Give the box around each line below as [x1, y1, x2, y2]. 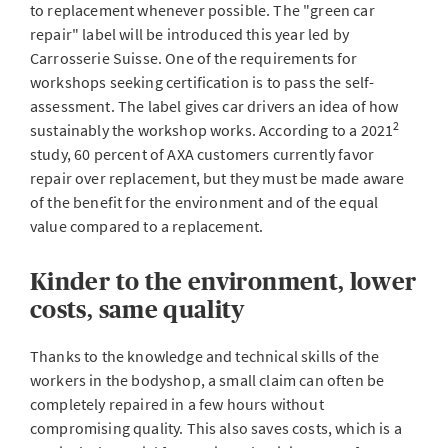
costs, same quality [30, 296, 245, 323]
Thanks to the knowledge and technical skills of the [30, 346, 380, 366]
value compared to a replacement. [30, 216, 264, 236]
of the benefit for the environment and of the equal [30, 192, 379, 212]
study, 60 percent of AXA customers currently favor [30, 144, 375, 164]
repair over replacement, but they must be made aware [30, 168, 405, 188]
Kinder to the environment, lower [30, 268, 417, 295]
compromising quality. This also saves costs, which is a [30, 418, 402, 438]
